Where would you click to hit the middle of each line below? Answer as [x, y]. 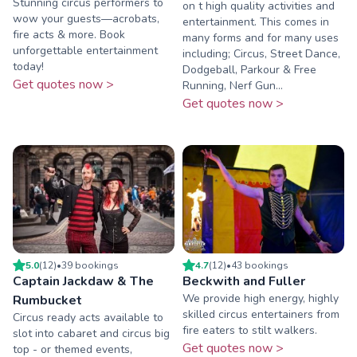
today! [28, 67]
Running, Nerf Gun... [233, 86]
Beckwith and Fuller [244, 281]
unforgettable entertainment [85, 51]
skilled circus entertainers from [261, 314]
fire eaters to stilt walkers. [250, 330]
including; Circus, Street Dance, [261, 54]
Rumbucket [47, 300]
